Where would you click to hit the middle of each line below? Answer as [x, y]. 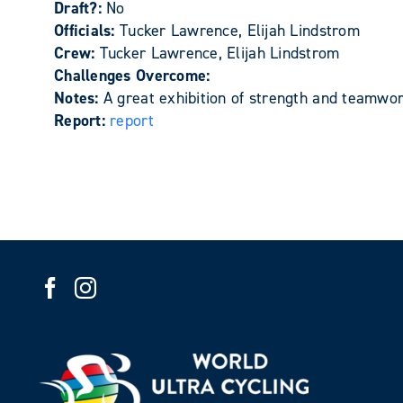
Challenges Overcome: [132, 76]
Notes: [79, 98]
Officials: [87, 31]
